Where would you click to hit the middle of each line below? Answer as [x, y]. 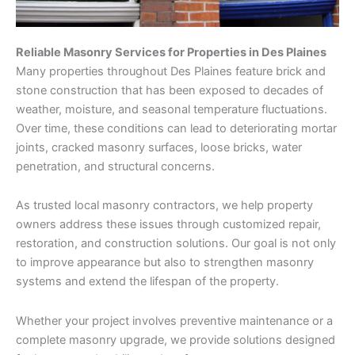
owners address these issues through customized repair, [168, 225]
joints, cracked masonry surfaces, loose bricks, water [159, 147]
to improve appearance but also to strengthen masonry [165, 263]
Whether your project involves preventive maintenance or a [174, 321]
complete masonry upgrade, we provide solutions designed [176, 340]
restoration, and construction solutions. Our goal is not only [176, 244]
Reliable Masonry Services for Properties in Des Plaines [171, 52]
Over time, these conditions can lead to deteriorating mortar [176, 128]
